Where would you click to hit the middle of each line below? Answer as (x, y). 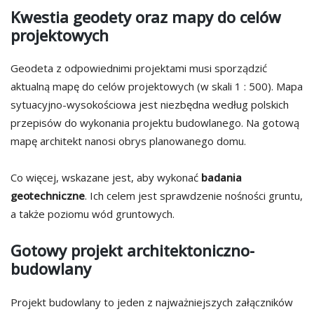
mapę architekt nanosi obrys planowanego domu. (128, 141)
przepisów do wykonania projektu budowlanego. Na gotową (155, 123)
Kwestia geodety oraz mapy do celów (146, 16)
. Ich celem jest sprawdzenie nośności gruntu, (194, 196)
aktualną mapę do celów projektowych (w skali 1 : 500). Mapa (157, 87)
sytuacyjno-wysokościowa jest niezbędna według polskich (150, 105)
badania (221, 178)
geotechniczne (48, 196)
